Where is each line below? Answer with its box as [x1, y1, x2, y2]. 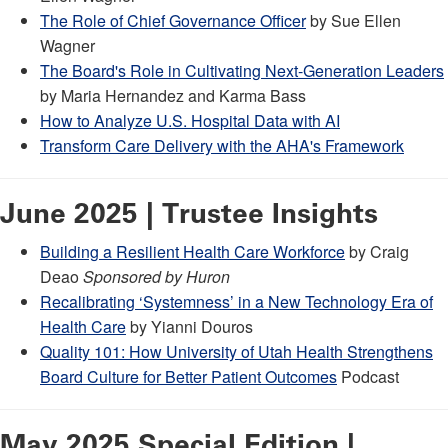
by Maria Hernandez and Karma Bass [40, 83, 306, 107]
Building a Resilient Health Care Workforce [40, 239, 345, 263]
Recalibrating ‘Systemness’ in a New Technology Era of [40, 289, 433, 313]
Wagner [40, 33, 95, 57]
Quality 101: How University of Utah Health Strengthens [40, 339, 433, 363]
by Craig [345, 239, 409, 263]
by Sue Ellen [306, 8, 401, 32]
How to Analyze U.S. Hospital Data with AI [40, 108, 340, 132]
